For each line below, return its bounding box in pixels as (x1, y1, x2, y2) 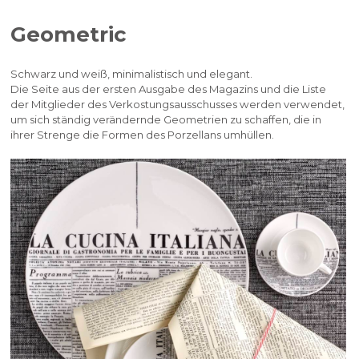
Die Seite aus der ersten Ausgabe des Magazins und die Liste (10, 83, 327, 95)
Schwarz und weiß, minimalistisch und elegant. (10, 67, 253, 80)
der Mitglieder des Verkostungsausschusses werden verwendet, (10, 98, 345, 111)
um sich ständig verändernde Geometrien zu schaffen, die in (10, 113, 322, 126)
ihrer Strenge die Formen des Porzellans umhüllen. (10, 128, 275, 141)
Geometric (10, 22, 127, 47)
